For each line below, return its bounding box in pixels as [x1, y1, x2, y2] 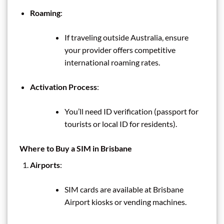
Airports [29, 159, 60, 169]
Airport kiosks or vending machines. [64, 196, 186, 206]
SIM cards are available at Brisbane [64, 184, 183, 194]
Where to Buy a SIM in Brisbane [19, 143, 132, 153]
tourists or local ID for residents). [64, 118, 177, 128]
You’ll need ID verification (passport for [64, 106, 198, 116]
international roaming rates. [64, 57, 160, 67]
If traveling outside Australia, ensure [64, 32, 188, 42]
